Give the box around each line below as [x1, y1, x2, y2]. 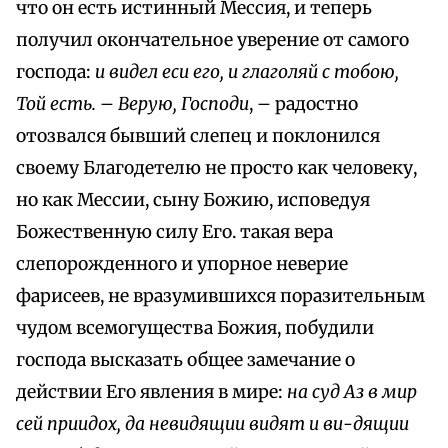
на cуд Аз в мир [287, 381, 417, 404]
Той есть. [16, 93, 100, 116]
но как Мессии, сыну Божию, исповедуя [16, 189, 370, 212]
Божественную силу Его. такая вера [16, 221, 333, 244]
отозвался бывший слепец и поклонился [16, 125, 380, 148]
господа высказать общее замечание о [16, 349, 355, 372]
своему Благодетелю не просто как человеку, [16, 157, 417, 180]
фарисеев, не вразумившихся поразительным [16, 285, 425, 308]
